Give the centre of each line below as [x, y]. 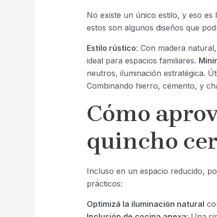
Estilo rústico [111, 48]
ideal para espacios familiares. [142, 61]
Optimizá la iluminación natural [145, 204]
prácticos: [104, 184]
